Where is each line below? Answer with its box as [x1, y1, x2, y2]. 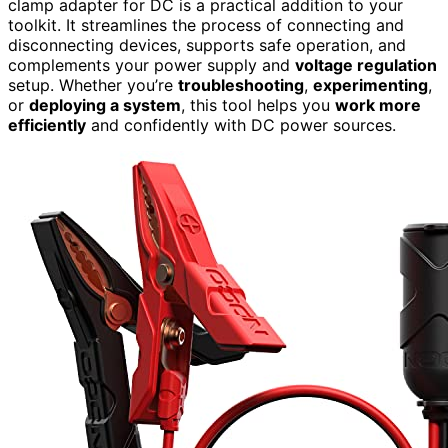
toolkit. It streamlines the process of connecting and [8, 14, 404, 35]
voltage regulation [295, 54, 437, 75]
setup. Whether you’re [8, 74, 178, 95]
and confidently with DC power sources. [86, 114, 396, 135]
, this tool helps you [181, 94, 335, 115]
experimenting [313, 74, 428, 95]
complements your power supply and [8, 54, 295, 75]
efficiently [8, 114, 86, 135]
